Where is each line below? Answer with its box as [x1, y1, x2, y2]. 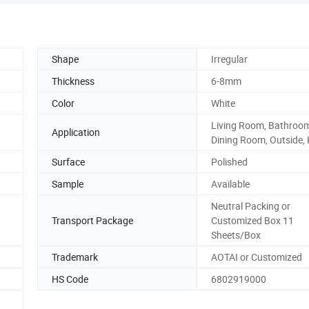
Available [211, 177, 250, 190]
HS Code [52, 272, 88, 286]
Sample [52, 177, 83, 190]
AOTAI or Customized [211, 250, 302, 263]
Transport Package [52, 213, 133, 227]
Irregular [211, 52, 248, 66]
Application [52, 126, 100, 139]
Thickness [52, 74, 94, 88]
